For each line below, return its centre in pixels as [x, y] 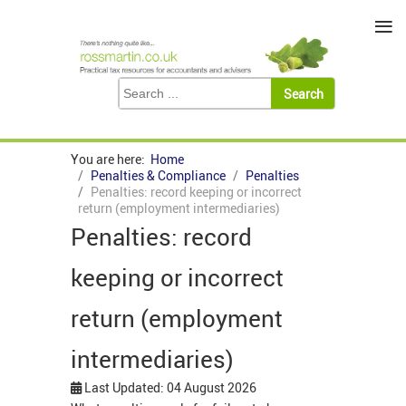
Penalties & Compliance [158, 176]
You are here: [111, 159]
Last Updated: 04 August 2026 [170, 388]
